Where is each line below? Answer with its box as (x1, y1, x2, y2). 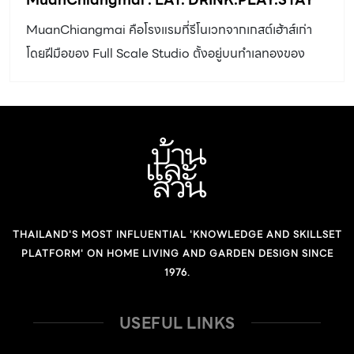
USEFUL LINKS (119, 310, 235, 336)
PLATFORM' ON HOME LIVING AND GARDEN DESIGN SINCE (21, 245, 333, 261)
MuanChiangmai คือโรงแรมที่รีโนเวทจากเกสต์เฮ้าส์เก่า (26, 19, 312, 40)
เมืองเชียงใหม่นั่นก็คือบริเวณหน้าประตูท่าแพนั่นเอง (26, 66, 279, 87)
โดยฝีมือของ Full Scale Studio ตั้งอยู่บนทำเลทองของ (26, 43, 305, 63)
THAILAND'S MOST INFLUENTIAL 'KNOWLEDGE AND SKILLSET (12, 226, 342, 242)
